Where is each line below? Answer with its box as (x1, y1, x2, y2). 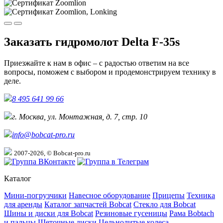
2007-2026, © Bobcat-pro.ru (14, 149, 91, 157)
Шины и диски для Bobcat (4, 209, 93, 218)
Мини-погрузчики (4, 191, 67, 200)
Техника (187, 191, 215, 200)
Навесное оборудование (69, 191, 150, 200)
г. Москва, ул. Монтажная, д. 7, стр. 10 (12, 112, 147, 121)
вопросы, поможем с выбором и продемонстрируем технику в (4, 68, 216, 76)
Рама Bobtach (169, 209, 214, 218)
